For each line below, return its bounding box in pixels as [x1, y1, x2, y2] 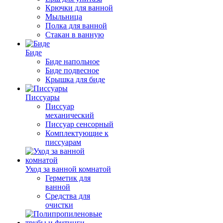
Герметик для [45, 174, 91, 182]
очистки [45, 201, 73, 209]
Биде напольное [45, 57, 100, 66]
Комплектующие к [45, 129, 109, 137]
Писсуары [25, 93, 60, 102]
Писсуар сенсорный [45, 120, 113, 128]
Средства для [45, 192, 90, 200]
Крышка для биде [45, 75, 105, 84]
